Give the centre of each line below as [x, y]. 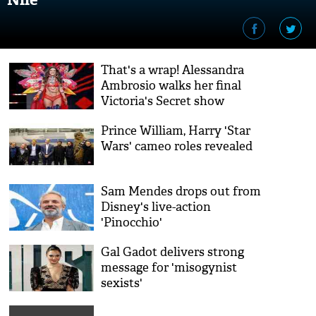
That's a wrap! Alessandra [173, 70]
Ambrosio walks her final [171, 86]
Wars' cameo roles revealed [177, 146]
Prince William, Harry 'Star [176, 131]
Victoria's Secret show [163, 101]
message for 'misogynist [169, 268]
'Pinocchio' [132, 223]
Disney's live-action [156, 207]
